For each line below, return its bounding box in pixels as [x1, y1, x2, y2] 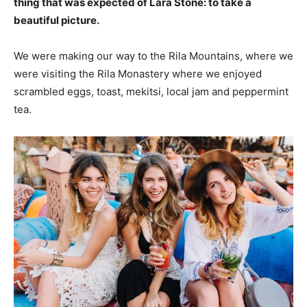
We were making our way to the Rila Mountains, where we [14, 49, 293, 62]
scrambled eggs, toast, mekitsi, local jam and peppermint [14, 84, 288, 98]
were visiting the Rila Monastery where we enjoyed [14, 66, 262, 80]
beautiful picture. [14, 13, 99, 27]
